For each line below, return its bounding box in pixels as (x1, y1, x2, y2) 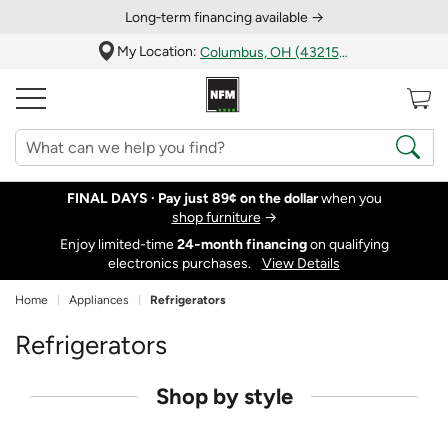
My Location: (116, 42, 200, 60)
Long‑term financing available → (124, 8, 324, 26)
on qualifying (306, 235, 389, 253)
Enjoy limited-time (59, 235, 177, 253)
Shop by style (155, 382, 293, 410)
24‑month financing (176, 235, 307, 253)
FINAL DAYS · (66, 190, 158, 208)
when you (317, 190, 382, 208)
